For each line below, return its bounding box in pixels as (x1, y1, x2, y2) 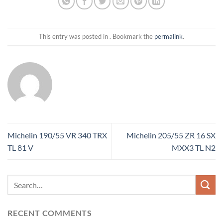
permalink (154, 32, 183, 41)
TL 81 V (7, 143, 33, 153)
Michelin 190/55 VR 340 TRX (7, 130, 107, 140)
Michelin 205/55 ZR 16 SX (126, 130, 216, 140)
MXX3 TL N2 (172, 143, 216, 153)
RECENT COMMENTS (7, 208, 92, 218)
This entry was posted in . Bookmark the (39, 32, 154, 41)
